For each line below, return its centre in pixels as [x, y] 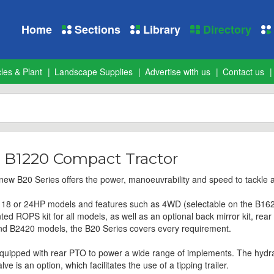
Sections [96, 29]
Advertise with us [178, 72]
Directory [226, 29]
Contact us [243, 72]
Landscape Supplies [94, 72]
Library [160, 29]
